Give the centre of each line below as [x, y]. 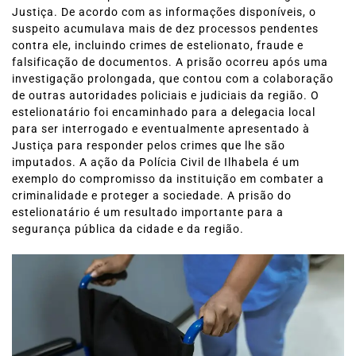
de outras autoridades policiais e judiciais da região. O [166, 95]
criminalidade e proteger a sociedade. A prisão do [152, 195]
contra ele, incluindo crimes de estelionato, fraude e [158, 45]
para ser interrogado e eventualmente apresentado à [161, 129]
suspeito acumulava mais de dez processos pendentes [165, 29]
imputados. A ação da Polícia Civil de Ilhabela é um [156, 162]
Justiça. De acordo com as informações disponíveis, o [164, 12]
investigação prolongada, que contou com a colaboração [173, 79]
